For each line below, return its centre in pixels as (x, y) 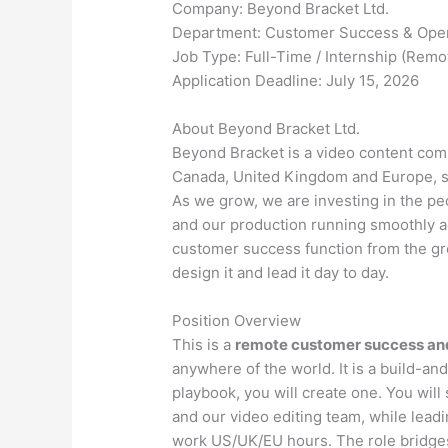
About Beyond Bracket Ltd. (266, 129)
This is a (204, 345)
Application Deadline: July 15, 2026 (296, 81)
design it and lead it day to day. (281, 273)
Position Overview (237, 321)
